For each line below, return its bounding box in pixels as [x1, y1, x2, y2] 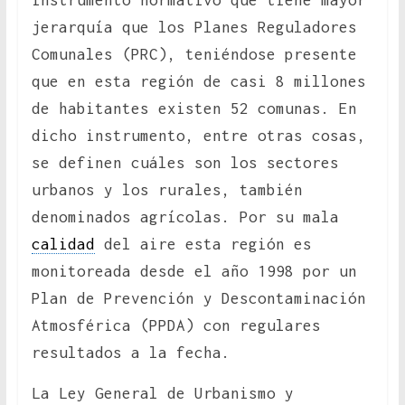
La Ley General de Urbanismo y [31, 384, 294, 403]
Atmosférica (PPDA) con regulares [31, 316, 321, 335]
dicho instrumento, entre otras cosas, [31, 127, 366, 146]
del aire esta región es [94, 235, 312, 254]
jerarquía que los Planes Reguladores [31, 18, 357, 37]
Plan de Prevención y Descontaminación [31, 289, 366, 308]
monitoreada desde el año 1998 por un [31, 262, 357, 281]
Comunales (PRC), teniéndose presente [31, 45, 357, 64]
